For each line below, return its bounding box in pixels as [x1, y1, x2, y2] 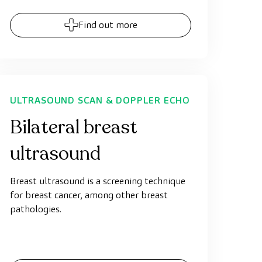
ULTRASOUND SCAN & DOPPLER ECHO [10, 94, 190, 106]
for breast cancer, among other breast [10, 189, 168, 201]
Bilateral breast [10, 115, 137, 140]
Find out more [78, 19, 137, 31]
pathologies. [10, 203, 61, 215]
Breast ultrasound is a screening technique [10, 175, 185, 187]
